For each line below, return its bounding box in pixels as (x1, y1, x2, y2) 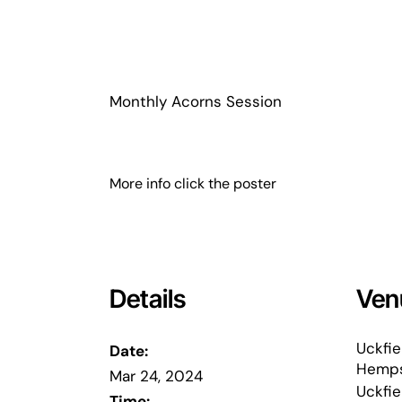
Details (109, 284, 186, 315)
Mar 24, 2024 (109, 366, 203, 387)
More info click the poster (109, 174, 276, 194)
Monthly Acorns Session (109, 91, 282, 111)
